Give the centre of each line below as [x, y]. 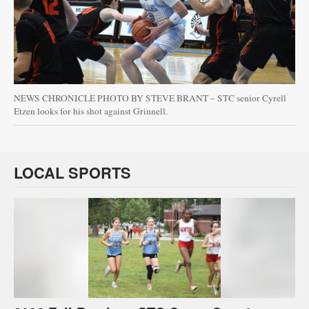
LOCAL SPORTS [72, 172]
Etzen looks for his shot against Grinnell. [91, 111]
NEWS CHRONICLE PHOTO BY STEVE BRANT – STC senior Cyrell [150, 98]
